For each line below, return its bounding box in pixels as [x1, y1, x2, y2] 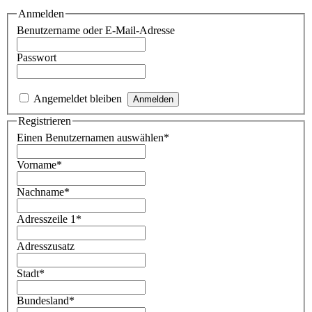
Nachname [17, 185, 64, 198]
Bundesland [17, 294, 69, 306]
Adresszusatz [17, 240, 75, 252]
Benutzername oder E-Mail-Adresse [17, 24, 175, 36]
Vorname [17, 158, 56, 171]
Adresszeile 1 [17, 212, 76, 225]
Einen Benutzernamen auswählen [17, 131, 164, 143]
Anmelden [18, 8, 64, 20]
